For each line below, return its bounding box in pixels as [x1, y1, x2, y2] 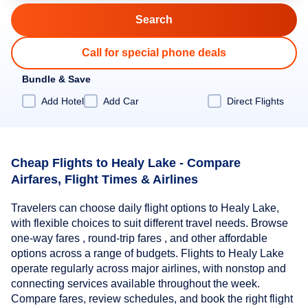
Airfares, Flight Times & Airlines [11, 172, 198, 186]
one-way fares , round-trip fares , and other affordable [11, 232, 267, 245]
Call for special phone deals [82, 47, 226, 58]
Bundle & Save [22, 74, 91, 85]
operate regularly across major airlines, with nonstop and [11, 263, 286, 275]
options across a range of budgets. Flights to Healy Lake [11, 247, 284, 260]
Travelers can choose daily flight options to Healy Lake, [11, 202, 279, 214]
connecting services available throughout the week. [11, 278, 260, 290]
